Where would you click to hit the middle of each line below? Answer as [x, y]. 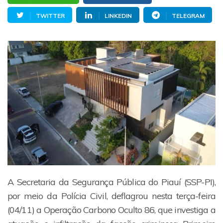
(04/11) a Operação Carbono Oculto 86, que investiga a [111, 210]
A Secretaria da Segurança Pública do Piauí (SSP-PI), [111, 182]
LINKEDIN [118, 16]
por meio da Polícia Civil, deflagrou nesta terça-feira [111, 196]
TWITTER [50, 16]
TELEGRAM [188, 16]
